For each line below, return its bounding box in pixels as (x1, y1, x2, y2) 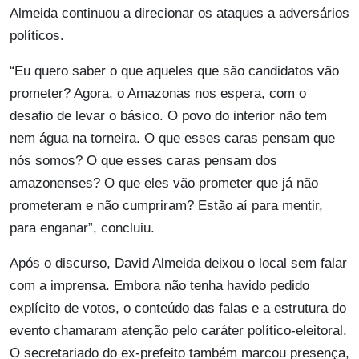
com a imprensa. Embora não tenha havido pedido (10, 278, 309, 294)
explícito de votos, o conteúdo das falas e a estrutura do (10, 301, 346, 317)
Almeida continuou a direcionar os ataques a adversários (10, 6, 349, 22)
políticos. (10, 28, 64, 44)
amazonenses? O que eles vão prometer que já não (10, 175, 318, 192)
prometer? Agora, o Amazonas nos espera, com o (10, 86, 306, 102)
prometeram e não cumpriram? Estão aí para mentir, (10, 198, 323, 214)
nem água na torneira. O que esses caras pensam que (10, 131, 335, 147)
